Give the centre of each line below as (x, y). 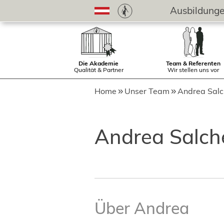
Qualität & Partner (98, 70)
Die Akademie (98, 63)
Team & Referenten (193, 63)
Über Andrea (142, 208)
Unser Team (147, 91)
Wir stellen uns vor (193, 70)
